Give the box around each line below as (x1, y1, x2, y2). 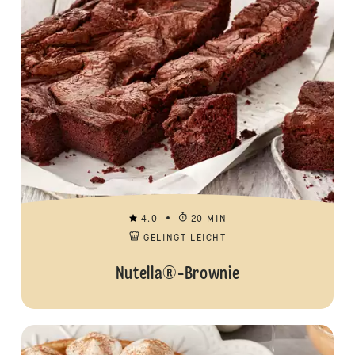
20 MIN (190, 215, 227, 224)
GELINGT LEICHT (143, 234, 227, 243)
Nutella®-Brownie (115, 265, 240, 283)
